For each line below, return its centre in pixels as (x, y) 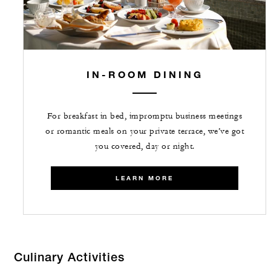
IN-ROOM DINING (145, 74)
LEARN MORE (145, 178)
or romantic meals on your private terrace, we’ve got (145, 132)
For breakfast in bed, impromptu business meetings (145, 116)
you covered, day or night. (145, 147)
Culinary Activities (69, 259)
